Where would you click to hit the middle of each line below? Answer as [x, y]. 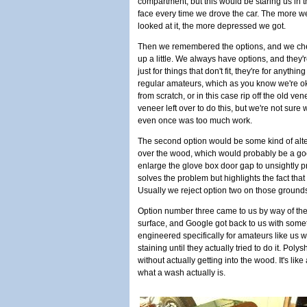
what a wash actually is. [182, 273]
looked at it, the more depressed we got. [212, 26]
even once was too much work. [195, 121]
